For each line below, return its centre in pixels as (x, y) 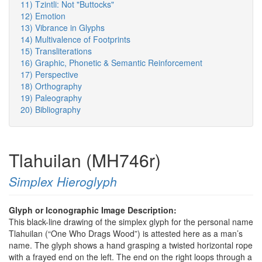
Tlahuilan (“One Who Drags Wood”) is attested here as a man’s (126, 234)
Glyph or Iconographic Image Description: (94, 210)
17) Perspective (49, 75)
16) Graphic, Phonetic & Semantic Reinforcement (111, 63)
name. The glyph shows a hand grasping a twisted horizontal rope (131, 245)
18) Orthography (51, 86)
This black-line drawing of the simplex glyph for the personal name (131, 222)
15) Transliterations (56, 51)
